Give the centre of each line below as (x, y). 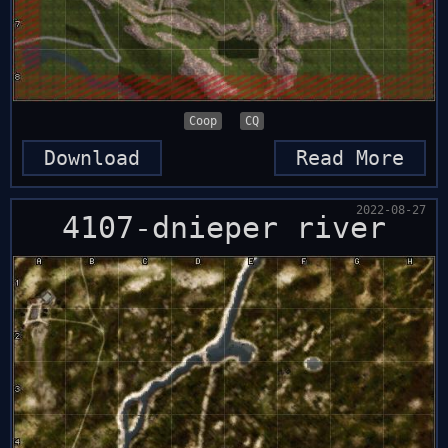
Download (92, 158)
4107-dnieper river (224, 227)
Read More (350, 158)
